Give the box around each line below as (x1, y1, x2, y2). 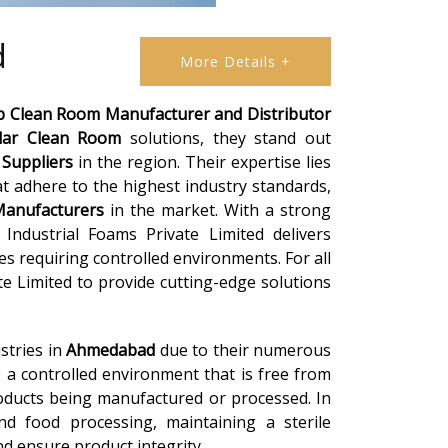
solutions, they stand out (121, 127, 332, 149)
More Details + (180, 52, 291, 71)
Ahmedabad (66, 339, 156, 361)
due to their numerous (155, 339, 332, 361)
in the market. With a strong (104, 199, 331, 221)
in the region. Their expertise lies (73, 151, 331, 173)
